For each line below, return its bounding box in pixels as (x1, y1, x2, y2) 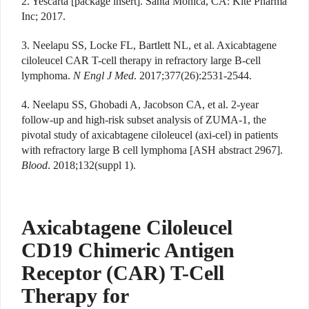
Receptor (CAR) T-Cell (21, 261, 224, 285)
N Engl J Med (73, 70, 134, 82)
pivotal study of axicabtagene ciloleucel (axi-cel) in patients (21, 129, 278, 141)
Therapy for (21, 284, 128, 308)
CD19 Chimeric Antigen (21, 239, 235, 262)
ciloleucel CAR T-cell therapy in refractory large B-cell (21, 54, 261, 67)
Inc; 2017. (21, 10, 66, 23)
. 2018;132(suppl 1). (48, 159, 136, 172)
